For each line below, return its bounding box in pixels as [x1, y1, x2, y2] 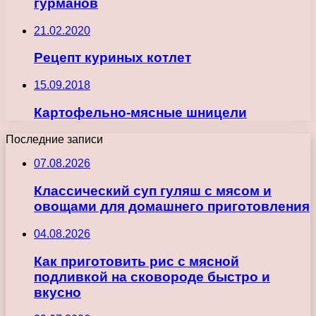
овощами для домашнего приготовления [34, 199, 310, 214]
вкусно [34, 284, 81, 300]
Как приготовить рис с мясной [34, 253, 239, 269]
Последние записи [6, 133, 103, 146]
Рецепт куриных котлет [34, 50, 191, 66]
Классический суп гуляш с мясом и [34, 183, 272, 199]
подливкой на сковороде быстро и [34, 269, 270, 284]
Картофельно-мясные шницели [34, 104, 247, 120]
